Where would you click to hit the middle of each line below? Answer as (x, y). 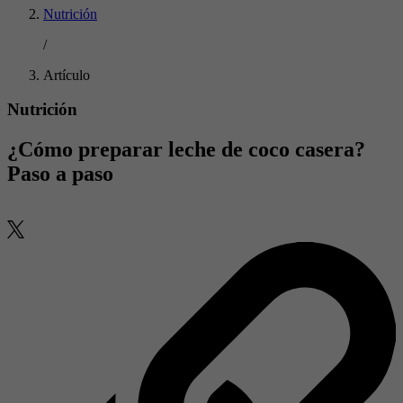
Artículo (67, 75)
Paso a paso (60, 174)
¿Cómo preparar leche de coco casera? (186, 150)
